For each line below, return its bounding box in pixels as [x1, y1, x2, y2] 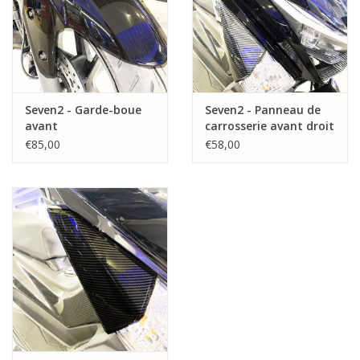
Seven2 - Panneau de [205, 102, 321, 118]
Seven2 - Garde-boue [25, 102, 141, 118]
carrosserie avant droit [205, 118, 334, 134]
